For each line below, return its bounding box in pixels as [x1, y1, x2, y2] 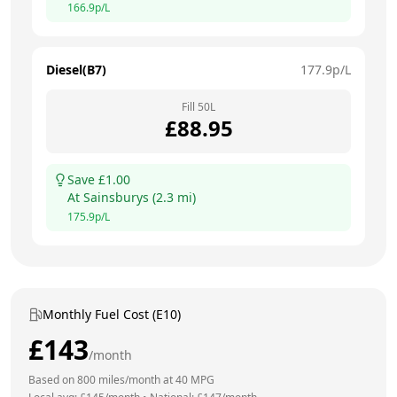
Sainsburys [83, 188, 149, 206]
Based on [28, 371, 77, 387]
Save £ [67, 170, 105, 188]
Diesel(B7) [46, 60, 106, 78]
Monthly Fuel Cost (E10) [43, 305, 181, 323]
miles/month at [96, 371, 175, 387]
